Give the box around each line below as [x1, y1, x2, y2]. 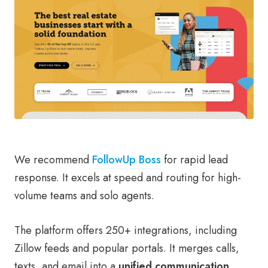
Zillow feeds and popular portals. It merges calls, [14, 240, 239, 257]
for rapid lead [161, 152, 228, 168]
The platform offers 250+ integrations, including [14, 223, 237, 239]
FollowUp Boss [92, 152, 161, 168]
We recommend [14, 152, 92, 168]
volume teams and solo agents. [14, 188, 154, 204]
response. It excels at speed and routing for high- [14, 170, 241, 186]
